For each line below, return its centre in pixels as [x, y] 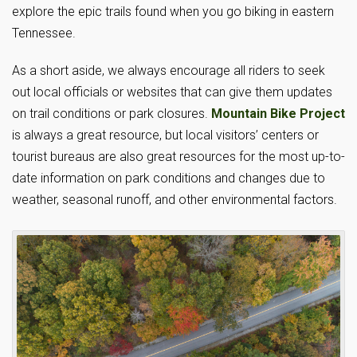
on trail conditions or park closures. [112, 113]
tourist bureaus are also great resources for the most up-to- [178, 156]
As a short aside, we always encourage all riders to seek [169, 70]
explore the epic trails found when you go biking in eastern [173, 11]
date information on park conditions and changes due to [169, 178]
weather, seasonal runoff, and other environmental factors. [175, 199]
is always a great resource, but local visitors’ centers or [165, 135]
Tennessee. [44, 33]
